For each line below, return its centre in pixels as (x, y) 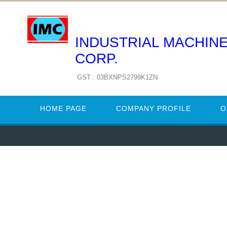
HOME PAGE (63, 108)
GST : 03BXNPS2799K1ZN (117, 77)
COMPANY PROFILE (154, 108)
